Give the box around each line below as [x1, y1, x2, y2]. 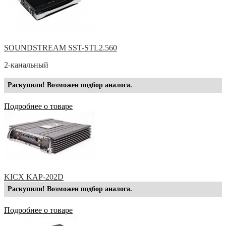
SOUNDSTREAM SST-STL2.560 [4, 43, 117, 52]
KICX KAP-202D [4, 172, 64, 181]
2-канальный [4, 60, 48, 69]
